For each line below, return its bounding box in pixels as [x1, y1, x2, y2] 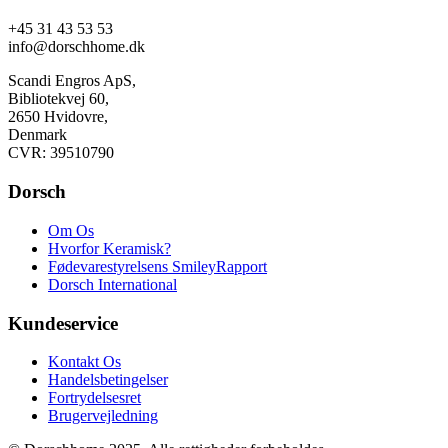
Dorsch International [48, 275, 177, 293]
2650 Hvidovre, [8, 108, 108, 126]
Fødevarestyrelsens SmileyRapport [48, 257, 267, 275]
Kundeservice [8, 312, 118, 334]
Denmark [8, 126, 67, 144]
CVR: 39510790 [8, 144, 114, 162]
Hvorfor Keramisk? [48, 239, 171, 257]
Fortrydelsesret [48, 389, 141, 407]
